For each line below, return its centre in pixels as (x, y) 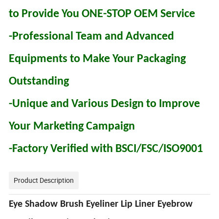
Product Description (44, 180)
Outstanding (39, 82)
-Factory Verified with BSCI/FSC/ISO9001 (106, 149)
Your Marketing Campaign (72, 127)
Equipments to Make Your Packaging (98, 59)
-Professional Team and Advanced (92, 37)
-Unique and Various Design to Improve (105, 104)
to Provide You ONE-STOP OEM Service (102, 14)
